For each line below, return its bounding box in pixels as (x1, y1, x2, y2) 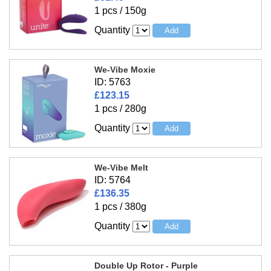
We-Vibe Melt (94, 163, 148, 173)
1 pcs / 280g (94, 103, 146, 114)
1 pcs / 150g (94, 5, 146, 16)
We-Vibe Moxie (94, 65, 155, 75)
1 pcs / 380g (94, 201, 146, 212)
